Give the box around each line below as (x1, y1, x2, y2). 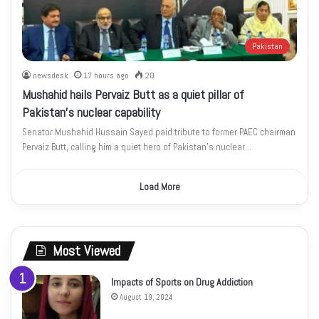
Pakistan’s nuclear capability (22, 103, 161, 120)
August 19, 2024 (120, 291, 172, 302)
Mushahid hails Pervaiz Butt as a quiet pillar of (22, 85, 245, 103)
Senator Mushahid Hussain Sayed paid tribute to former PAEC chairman (22, 125, 296, 138)
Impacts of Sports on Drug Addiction (111, 275, 253, 288)
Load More (139, 180, 180, 193)
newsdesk (33, 69, 69, 81)
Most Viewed (53, 241, 120, 260)
